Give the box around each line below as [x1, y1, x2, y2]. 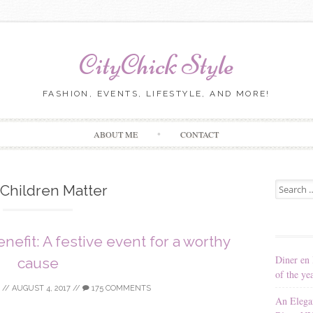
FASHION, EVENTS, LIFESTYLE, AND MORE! [43, 89, 270, 99]
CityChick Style [79, 48, 234, 82]
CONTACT [180, 128, 219, 140]
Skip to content [156, 118, 217, 132]
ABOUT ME [94, 128, 138, 140]
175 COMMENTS [89, 283, 151, 293]
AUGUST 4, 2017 [11, 283, 71, 293]
